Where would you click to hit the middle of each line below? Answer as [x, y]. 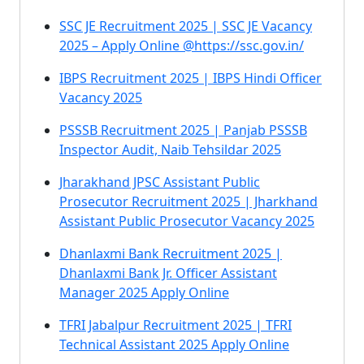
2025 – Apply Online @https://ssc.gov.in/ [182, 45]
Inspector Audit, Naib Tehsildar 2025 [170, 149]
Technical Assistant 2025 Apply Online [174, 344]
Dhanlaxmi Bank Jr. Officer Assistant [168, 273]
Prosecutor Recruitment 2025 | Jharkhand [188, 201]
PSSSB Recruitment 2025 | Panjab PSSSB [183, 130]
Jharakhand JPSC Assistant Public [160, 182]
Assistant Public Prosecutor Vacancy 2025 [187, 221]
